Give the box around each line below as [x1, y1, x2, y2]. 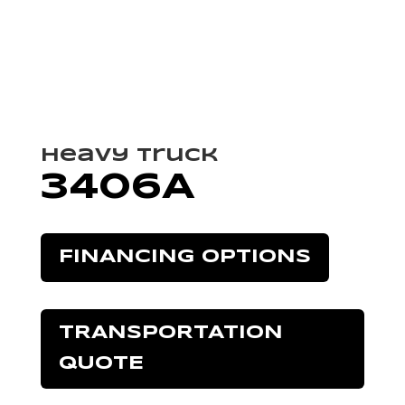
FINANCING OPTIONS [58, 248, 311, 266]
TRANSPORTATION [58, 324, 283, 342]
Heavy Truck [40, 146, 219, 165]
